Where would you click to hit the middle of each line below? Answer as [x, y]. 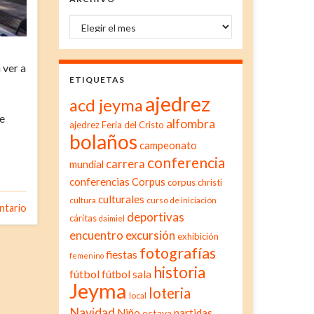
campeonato [168, 145]
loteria [169, 293]
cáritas [83, 218]
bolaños [103, 141]
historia [179, 272]
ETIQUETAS [97, 79]
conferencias [99, 181]
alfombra [190, 123]
